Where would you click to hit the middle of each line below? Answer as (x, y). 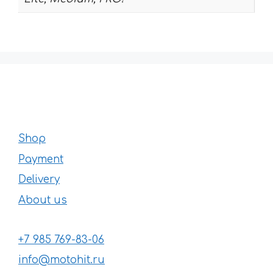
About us (43, 200)
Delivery (39, 180)
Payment (41, 159)
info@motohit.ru (62, 260)
